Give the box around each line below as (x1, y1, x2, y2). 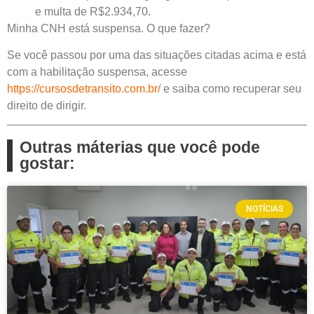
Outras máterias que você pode (20, 137, 260, 156)
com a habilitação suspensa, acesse (7, 66, 187, 78)
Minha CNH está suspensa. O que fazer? (7, 22, 210, 34)
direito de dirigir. (7, 100, 86, 112)
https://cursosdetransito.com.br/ (7, 83, 161, 95)
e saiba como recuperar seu (161, 83, 301, 95)
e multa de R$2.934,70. (35, 5, 151, 18)
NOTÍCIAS (245, 203, 283, 214)
